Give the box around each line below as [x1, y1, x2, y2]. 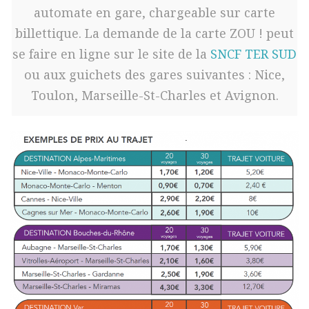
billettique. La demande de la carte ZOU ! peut [15, 25, 294, 42]
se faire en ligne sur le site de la [12, 46, 210, 63]
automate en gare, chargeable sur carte [34, 4, 275, 21]
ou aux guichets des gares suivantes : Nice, [24, 66, 285, 83]
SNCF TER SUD [210, 46, 297, 63]
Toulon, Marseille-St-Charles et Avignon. [30, 87, 279, 104]
